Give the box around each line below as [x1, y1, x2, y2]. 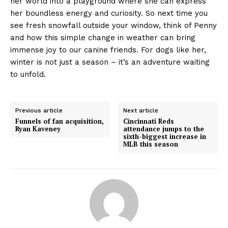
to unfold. [10, 69, 46, 79]
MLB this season [123, 139, 179, 149]
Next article [123, 106, 159, 114]
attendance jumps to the [123, 124, 205, 133]
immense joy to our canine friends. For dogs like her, [10, 45, 206, 54]
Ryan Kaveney [15, 124, 61, 133]
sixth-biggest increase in [123, 131, 207, 141]
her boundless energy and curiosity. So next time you [10, 8, 208, 18]
